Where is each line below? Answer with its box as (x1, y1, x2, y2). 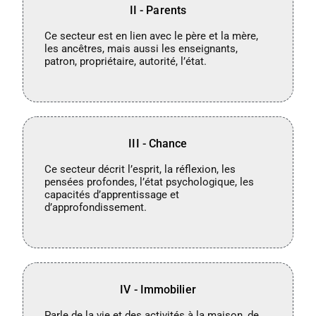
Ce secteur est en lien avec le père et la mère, (44, 29, 259, 42)
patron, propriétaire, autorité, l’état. (44, 54, 207, 68)
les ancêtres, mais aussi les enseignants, (44, 42, 238, 55)
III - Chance (128, 136, 188, 150)
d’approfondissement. (44, 200, 147, 214)
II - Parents (129, 3, 187, 17)
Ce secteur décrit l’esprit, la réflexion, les (44, 162, 236, 176)
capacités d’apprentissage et (44, 188, 180, 201)
